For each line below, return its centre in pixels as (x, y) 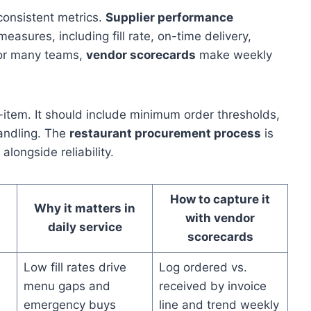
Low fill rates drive (75, 267)
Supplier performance (169, 17)
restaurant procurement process (165, 133)
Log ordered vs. (203, 267)
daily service (85, 227)
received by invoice (212, 286)
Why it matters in (85, 208)
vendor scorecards (141, 54)
